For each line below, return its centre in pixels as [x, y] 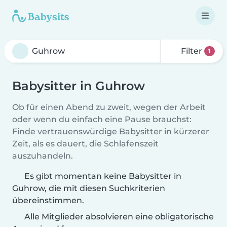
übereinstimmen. [48, 200]
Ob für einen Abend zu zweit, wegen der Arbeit [109, 107]
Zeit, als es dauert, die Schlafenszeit [85, 144]
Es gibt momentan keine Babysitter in [103, 176]
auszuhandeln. [43, 156]
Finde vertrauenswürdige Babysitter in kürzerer [111, 131]
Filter [192, 51]
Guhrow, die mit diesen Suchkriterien [89, 188]
